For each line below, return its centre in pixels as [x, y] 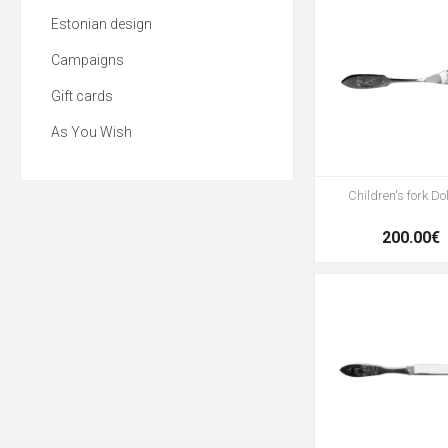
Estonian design [101, 24]
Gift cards [82, 96]
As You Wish [91, 132]
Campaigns [87, 60]
